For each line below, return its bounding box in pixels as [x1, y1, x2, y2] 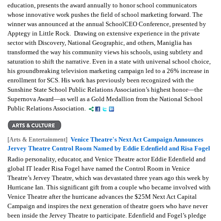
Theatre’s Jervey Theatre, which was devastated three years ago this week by [7, 174, 209, 182]
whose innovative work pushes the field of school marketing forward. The [7, 10, 203, 18]
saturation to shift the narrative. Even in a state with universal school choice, [7, 57, 211, 65]
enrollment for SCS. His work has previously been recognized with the [7, 76, 194, 84]
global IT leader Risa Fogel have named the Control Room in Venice [7, 164, 190, 172]
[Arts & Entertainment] [7, 136, 68, 143]
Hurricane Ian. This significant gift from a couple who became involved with [7, 183, 211, 191]
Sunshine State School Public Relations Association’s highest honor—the [7, 85, 203, 93]
